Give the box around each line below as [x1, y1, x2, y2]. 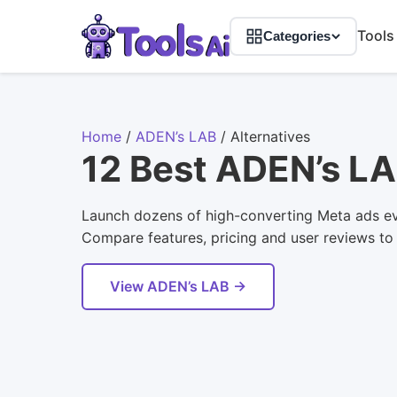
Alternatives [230, 127, 310, 145]
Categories [262, 28, 331, 44]
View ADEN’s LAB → [110, 276, 246, 295]
